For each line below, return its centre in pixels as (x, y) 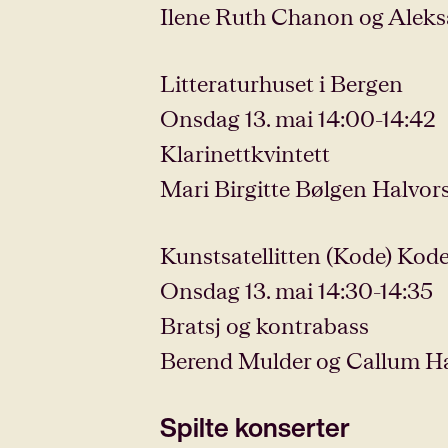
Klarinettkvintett (245, 153)
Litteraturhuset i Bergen (281, 83)
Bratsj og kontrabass (264, 325)
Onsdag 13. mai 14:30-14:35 (296, 290)
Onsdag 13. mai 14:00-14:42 (298, 118)
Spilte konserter (255, 427)
